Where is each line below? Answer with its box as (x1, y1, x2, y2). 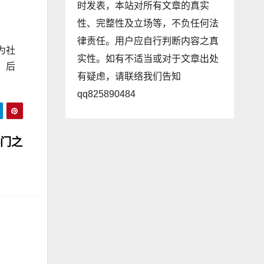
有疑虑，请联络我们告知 (77, 71, 181, 81)
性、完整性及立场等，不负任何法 (77, 18, 219, 28)
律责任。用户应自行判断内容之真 (77, 36, 219, 46)
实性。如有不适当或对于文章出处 (77, 54, 219, 64)
